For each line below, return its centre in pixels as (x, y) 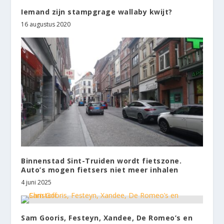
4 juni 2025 (36, 182)
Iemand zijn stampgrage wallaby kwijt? (97, 12)
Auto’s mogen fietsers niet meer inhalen (100, 169)
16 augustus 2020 (46, 24)
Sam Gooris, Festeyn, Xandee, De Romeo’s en (107, 217)
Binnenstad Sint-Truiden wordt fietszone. (101, 160)
